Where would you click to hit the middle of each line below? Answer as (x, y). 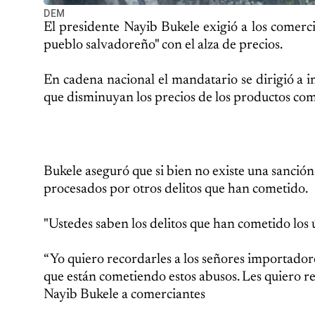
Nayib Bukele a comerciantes (124, 294)
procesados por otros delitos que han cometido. (176, 189)
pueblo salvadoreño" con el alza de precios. (163, 45)
